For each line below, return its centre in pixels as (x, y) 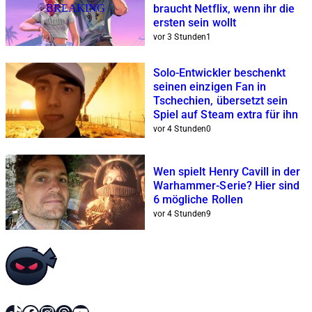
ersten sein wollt (195, 22)
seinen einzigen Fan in (210, 86)
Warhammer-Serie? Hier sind (227, 185)
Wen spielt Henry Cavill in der (227, 171)
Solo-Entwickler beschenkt (220, 72)
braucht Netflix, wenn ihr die (224, 8)
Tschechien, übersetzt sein (221, 100)
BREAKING (75, 8)
